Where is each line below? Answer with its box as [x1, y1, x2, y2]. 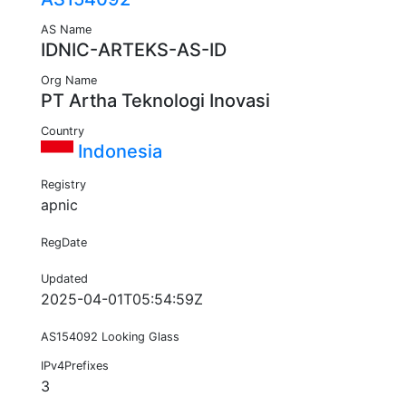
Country [41, 124, 84, 139]
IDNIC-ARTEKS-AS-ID [41, 39, 227, 62]
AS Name [41, 23, 92, 37]
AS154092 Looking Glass [41, 330, 179, 344]
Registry [41, 178, 86, 192]
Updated [41, 272, 88, 286]
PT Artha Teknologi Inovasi [41, 90, 270, 112]
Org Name [41, 73, 97, 88]
